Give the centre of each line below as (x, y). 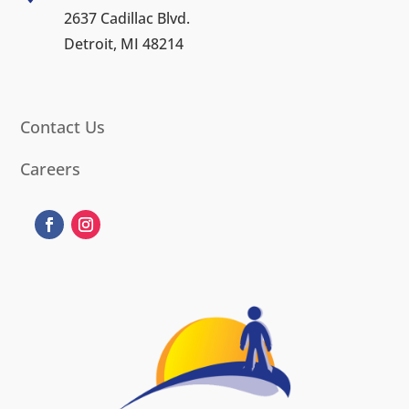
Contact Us (63, 127)
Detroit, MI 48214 (123, 44)
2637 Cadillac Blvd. (126, 19)
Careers (51, 169)
